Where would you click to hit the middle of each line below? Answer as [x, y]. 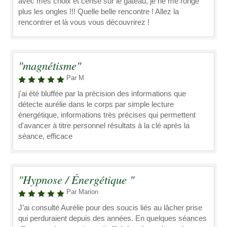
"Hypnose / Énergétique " [76, 179]
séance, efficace [45, 136]
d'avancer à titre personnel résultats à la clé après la [104, 125]
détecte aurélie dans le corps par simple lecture [96, 104]
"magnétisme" [50, 65]
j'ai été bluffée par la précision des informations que [102, 93]
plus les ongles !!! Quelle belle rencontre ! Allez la [99, 11]
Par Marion [82, 192]
